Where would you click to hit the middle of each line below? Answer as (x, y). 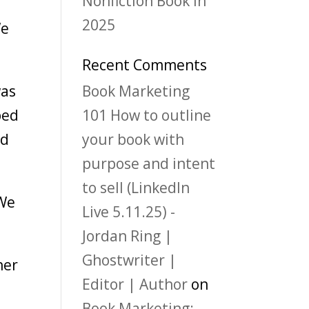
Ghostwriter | (130, 260)
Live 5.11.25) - (129, 212)
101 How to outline (147, 116)
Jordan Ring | (128, 236)
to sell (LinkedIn (136, 188)
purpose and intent (149, 164)
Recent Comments (145, 65)
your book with (133, 140)
